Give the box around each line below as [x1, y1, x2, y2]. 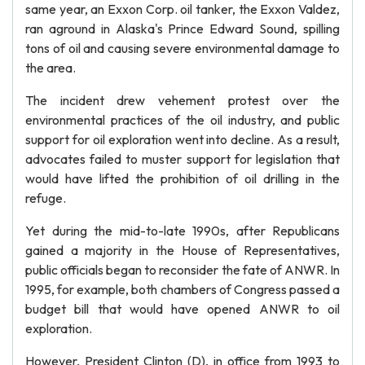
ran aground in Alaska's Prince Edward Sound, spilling [25, 20, 340, 37]
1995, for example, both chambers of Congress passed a [25, 281, 340, 297]
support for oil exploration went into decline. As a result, [25, 131, 340, 147]
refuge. [25, 190, 66, 206]
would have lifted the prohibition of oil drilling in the [25, 170, 340, 187]
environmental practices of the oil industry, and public [25, 112, 340, 128]
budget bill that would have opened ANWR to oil [25, 301, 340, 317]
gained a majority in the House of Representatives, [25, 242, 340, 258]
